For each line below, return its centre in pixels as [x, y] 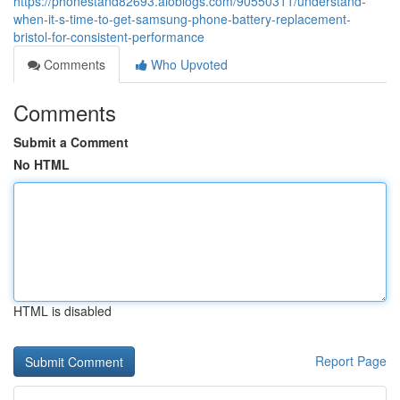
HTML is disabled [62, 311]
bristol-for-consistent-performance [109, 37]
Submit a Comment [71, 142]
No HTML [42, 164]
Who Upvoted [187, 64]
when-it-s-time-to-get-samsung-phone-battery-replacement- [182, 19]
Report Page [351, 361]
